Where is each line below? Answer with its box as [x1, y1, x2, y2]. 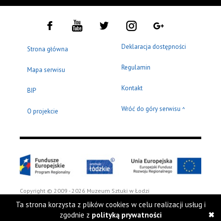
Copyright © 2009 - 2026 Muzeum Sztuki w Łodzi [20, 186, 149, 194]
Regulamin [121, 63, 150, 72]
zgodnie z [59, 210, 92, 220]
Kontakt [121, 84, 143, 93]
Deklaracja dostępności [121, 42, 186, 51]
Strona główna [27, 45, 68, 54]
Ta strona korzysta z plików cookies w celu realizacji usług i [15, 200, 206, 209]
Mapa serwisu [27, 66, 65, 74]
